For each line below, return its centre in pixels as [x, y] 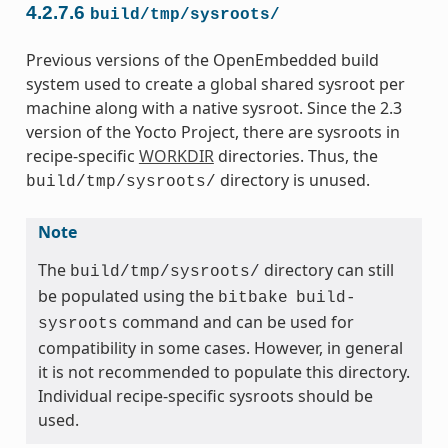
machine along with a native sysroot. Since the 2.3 [213, 108]
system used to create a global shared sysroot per [215, 84]
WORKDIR [176, 156]
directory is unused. [292, 180]
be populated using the [127, 296]
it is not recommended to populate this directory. [223, 372]
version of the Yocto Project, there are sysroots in [212, 132]
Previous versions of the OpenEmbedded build [202, 60]
